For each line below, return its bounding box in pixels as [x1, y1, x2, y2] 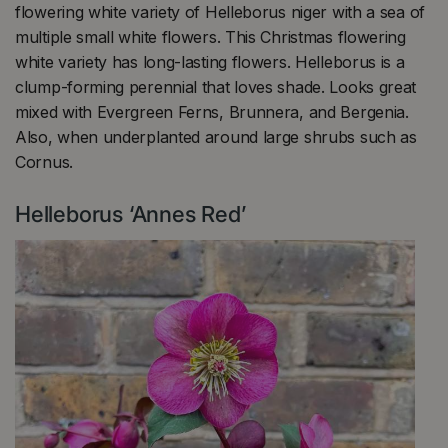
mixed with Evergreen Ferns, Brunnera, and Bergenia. [15, 101, 409, 122]
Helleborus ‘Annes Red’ [15, 200, 246, 227]
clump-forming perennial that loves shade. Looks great [15, 76, 417, 97]
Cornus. [15, 151, 78, 172]
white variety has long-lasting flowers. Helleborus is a [15, 51, 405, 72]
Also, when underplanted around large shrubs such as [15, 126, 417, 147]
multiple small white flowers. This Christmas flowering [15, 26, 406, 47]
